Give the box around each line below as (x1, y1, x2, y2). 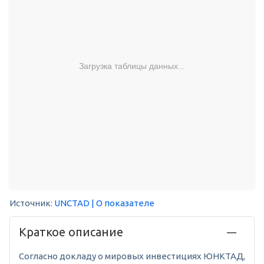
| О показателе (91, 198, 154, 209)
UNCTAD (54, 198, 90, 209)
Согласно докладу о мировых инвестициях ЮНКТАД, (19, 251, 245, 262)
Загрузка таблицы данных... (79, 61, 185, 71)
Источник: (9, 198, 54, 209)
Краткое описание (19, 225, 123, 239)
